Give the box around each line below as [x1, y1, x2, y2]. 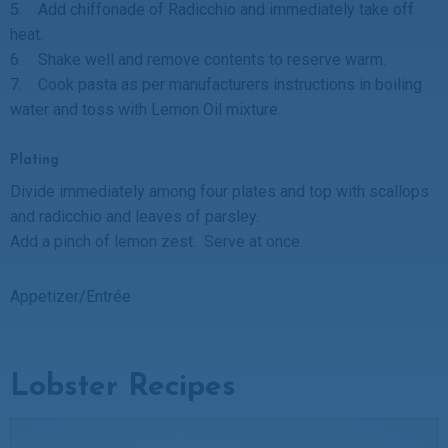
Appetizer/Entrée [10, 286, 131, 306]
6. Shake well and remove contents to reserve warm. [10, 49, 386, 69]
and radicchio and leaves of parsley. [10, 206, 259, 226]
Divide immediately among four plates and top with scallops [10, 181, 429, 201]
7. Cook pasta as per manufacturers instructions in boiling [10, 74, 422, 94]
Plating [10, 152, 59, 168]
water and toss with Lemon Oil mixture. [10, 99, 281, 119]
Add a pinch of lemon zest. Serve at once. [10, 231, 303, 251]
